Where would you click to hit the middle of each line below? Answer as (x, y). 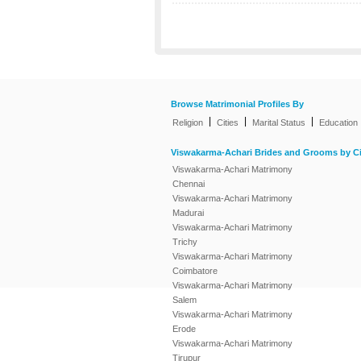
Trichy (185, 242)
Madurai (188, 213)
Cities (228, 122)
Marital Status (279, 122)
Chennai (189, 184)
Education (338, 122)
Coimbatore (195, 271)
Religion (188, 122)
